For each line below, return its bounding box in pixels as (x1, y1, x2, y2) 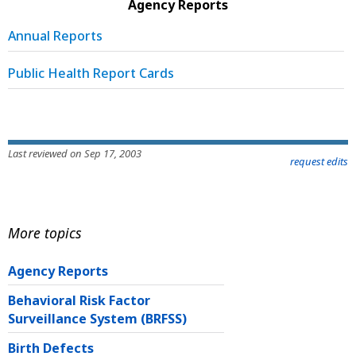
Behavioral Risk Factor (8, 292, 150, 310)
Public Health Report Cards (8, 64, 174, 82)
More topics (8, 222, 82, 242)
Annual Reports (8, 26, 103, 44)
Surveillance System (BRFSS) (8, 310, 187, 328)
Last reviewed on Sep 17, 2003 (8, 145, 141, 161)
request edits (290, 153, 348, 168)
